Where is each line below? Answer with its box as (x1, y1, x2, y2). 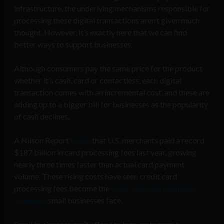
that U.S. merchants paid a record (90, 135, 204, 145)
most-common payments (111, 183, 196, 193)
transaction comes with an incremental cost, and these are (14, 87, 209, 97)
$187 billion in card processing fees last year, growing (14, 147, 196, 157)
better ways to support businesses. (14, 39, 132, 49)
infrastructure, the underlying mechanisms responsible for (14, 3, 210, 13)
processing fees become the (14, 183, 111, 193)
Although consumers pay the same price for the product (14, 63, 202, 73)
